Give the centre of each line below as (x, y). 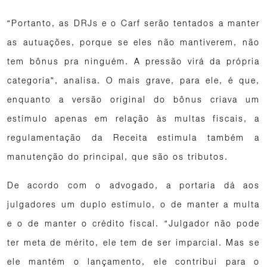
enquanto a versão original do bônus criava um (133, 99)
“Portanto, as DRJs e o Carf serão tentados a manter (133, 23)
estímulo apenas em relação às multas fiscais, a (133, 118)
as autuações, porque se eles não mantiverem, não (133, 42)
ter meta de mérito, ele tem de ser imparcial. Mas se (133, 242)
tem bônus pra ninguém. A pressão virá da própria (133, 61)
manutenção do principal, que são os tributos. (118, 156)
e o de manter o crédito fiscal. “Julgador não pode (133, 223)
